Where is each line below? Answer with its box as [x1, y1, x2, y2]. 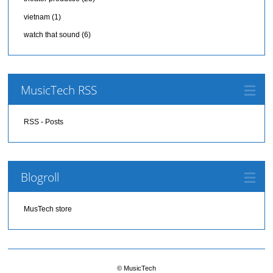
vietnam [24, 12, 51, 21]
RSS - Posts [24, 118, 64, 127]
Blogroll [21, 169, 60, 186]
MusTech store [24, 205, 73, 214]
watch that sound [24, 30, 80, 40]
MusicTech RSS [21, 82, 97, 99]
